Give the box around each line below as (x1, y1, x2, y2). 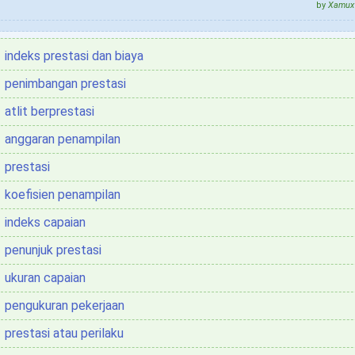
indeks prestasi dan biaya (5, 48, 143, 63)
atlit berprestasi (5, 104, 94, 119)
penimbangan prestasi (5, 76, 126, 91)
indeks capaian (5, 215, 86, 230)
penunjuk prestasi (5, 242, 101, 258)
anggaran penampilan (5, 132, 120, 147)
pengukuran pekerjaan (5, 298, 124, 313)
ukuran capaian (5, 270, 86, 285)
